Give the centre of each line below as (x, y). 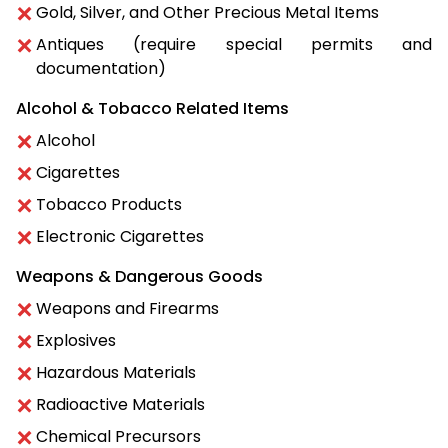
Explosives (76, 340)
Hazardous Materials (116, 372)
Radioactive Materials (120, 404)
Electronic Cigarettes (120, 236)
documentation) (101, 68)
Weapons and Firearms (127, 308)
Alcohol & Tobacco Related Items (152, 108)
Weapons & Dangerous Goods (139, 276)
